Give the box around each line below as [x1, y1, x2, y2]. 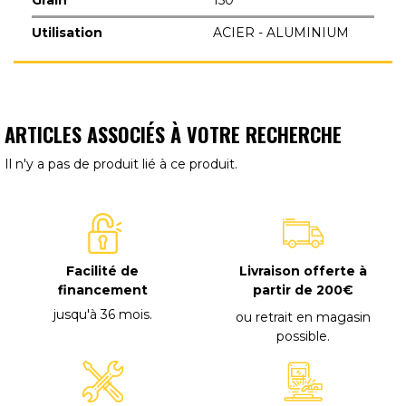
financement [57, 282, 148, 299]
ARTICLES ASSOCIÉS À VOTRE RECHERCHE [5, 119, 342, 149]
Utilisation [32, 24, 102, 41]
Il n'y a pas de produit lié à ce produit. [5, 155, 237, 172]
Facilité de [66, 263, 140, 280]
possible [276, 328, 328, 345]
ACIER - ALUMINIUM [213, 24, 349, 41]
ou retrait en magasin [236, 309, 372, 326]
